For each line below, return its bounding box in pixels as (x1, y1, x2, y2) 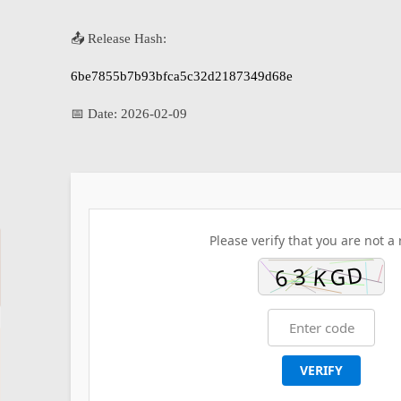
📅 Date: (71, 107, 121, 122)
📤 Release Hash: (71, 31, 166, 47)
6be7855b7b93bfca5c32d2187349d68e (71, 69, 293, 84)
